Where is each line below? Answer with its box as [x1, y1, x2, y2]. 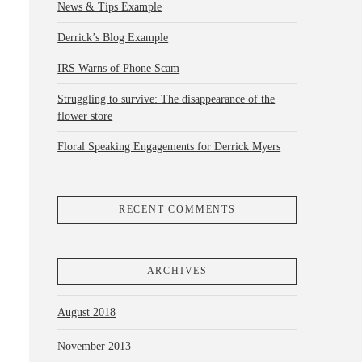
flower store [57, 110, 113, 123]
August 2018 [57, 305, 116, 318]
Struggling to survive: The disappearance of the [57, 93, 276, 106]
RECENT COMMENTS [118, 204, 236, 216]
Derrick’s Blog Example [57, 32, 169, 44]
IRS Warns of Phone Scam [57, 62, 180, 75]
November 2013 [57, 339, 132, 352]
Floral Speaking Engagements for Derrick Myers [57, 141, 281, 154]
